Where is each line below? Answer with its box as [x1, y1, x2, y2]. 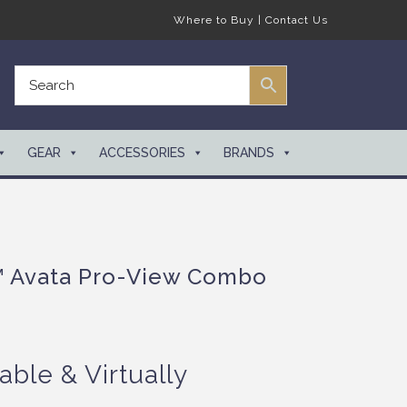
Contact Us [265, 14, 328, 27]
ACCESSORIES [99, 144, 185, 160]
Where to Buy [174, 14, 254, 27]
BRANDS [223, 144, 274, 160]
